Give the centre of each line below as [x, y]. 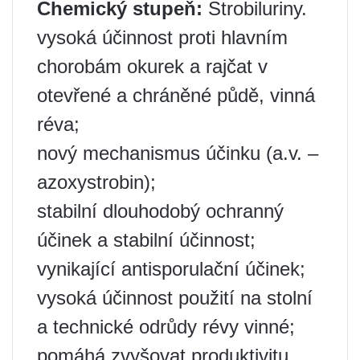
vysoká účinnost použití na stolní [175, 298]
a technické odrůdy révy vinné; [166, 327]
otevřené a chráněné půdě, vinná [176, 95]
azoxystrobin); [96, 182]
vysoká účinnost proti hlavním [162, 37]
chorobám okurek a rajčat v [152, 66]
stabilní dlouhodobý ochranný [160, 211]
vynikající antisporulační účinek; [171, 269]
